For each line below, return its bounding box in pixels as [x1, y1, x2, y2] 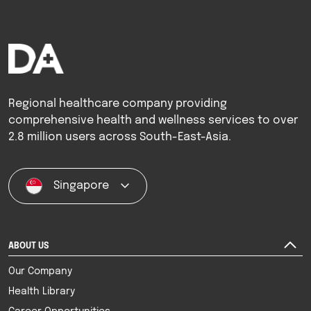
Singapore [53, 180, 109, 192]
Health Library [8, 287, 75, 297]
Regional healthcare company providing [8, 98, 227, 110]
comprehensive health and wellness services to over [8, 115, 298, 127]
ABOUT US [8, 242, 49, 251]
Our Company [8, 267, 72, 277]
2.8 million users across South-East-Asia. [8, 131, 231, 144]
